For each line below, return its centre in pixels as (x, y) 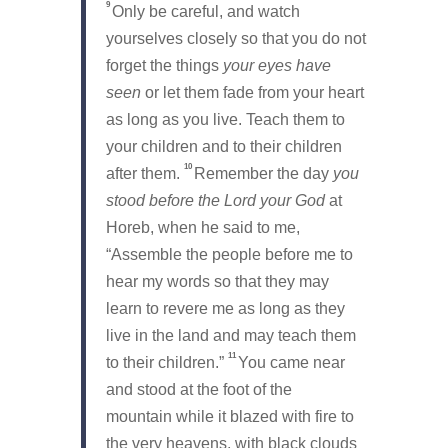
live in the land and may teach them (230, 335)
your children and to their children (223, 146)
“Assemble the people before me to (229, 254)
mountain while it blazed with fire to (229, 416)
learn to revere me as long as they (225, 308)
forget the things (164, 65)
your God (290, 200)
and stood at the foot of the (198, 389)
